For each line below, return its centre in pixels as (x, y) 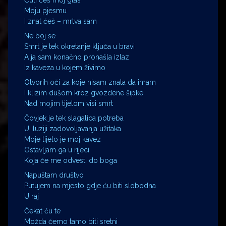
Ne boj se (40, 36)
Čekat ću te (42, 211)
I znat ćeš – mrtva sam (61, 21)
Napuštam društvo (54, 175)
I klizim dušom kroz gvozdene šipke (84, 93)
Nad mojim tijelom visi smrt (69, 103)
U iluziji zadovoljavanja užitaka (73, 128)
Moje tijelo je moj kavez (63, 139)
